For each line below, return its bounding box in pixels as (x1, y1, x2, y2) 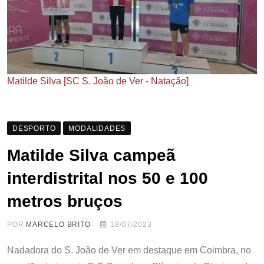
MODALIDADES (68, 124, 126, 133)
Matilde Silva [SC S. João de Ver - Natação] (7, 76, 189, 87)
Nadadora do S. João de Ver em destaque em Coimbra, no (7, 245, 251, 256)
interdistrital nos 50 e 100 (7, 169, 208, 188)
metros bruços (7, 192, 123, 211)
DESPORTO (12, 124, 56, 133)
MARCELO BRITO (26, 220, 91, 229)
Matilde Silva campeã (7, 146, 176, 165)
